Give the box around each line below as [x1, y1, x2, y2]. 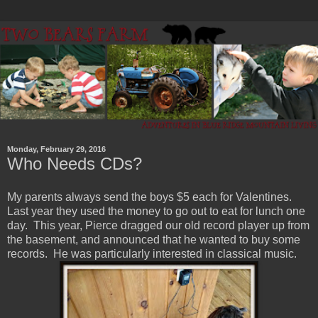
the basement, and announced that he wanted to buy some [7, 234, 300, 246]
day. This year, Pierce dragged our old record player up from [7, 219, 309, 232]
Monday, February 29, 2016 [7, 145, 106, 154]
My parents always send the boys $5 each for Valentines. [7, 191, 295, 204]
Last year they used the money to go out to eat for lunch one [7, 205, 305, 218]
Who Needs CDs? [7, 153, 142, 173]
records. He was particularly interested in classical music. [7, 248, 297, 261]
